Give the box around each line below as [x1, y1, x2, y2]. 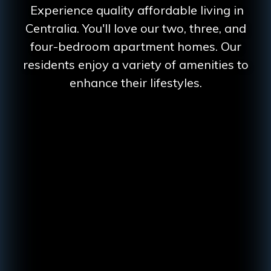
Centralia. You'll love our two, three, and [25, 21, 246, 36]
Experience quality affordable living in [27, 2, 244, 18]
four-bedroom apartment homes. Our [30, 39, 241, 54]
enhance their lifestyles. [69, 75, 202, 90]
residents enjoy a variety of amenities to [22, 57, 249, 72]
